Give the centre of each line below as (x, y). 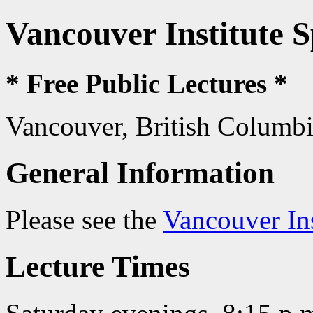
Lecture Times (98, 266)
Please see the (84, 219)
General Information (140, 173)
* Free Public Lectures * (147, 83)
